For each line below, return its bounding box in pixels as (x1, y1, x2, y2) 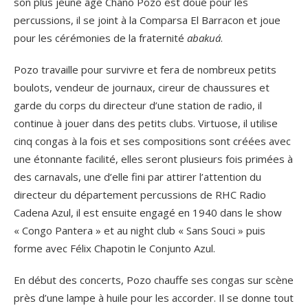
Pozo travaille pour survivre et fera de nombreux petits (14, 62, 276, 76)
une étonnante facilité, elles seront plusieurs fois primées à (14, 151, 293, 166)
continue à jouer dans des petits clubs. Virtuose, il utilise (14, 115, 278, 130)
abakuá (187, 30, 221, 45)
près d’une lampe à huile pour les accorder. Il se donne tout (14, 290, 294, 305)
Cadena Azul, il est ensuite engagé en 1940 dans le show (14, 205, 282, 219)
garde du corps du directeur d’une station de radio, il (14, 98, 262, 112)
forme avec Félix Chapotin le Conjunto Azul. (14, 241, 215, 255)
